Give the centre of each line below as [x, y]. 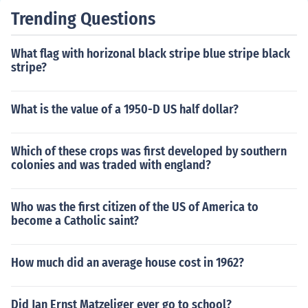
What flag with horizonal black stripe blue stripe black [151, 54]
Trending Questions [83, 19]
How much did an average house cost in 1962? [128, 263]
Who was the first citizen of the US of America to [135, 207]
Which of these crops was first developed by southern [149, 151]
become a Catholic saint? [75, 221]
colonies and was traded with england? [111, 165]
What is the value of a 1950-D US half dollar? [125, 109]
